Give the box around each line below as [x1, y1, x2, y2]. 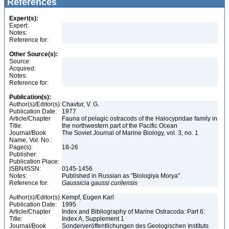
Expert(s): [9, 15, 38, 22]
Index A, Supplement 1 [62, 215, 126, 222]
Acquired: [9, 65, 36, 72]
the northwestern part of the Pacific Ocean [62, 122, 179, 129]
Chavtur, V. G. [62, 101, 101, 108]
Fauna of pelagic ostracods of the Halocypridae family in [62, 115, 217, 122]
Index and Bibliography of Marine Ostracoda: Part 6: [62, 208, 205, 215]
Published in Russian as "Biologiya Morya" [62, 172, 181, 179]
